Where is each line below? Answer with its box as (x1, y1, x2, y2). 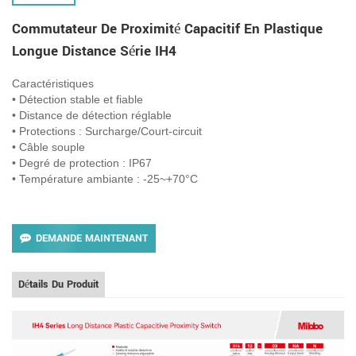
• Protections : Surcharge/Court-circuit (12, 124, 202, 137)
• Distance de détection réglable (12, 108, 172, 122)
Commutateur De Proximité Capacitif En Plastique (12, 18, 323, 39)
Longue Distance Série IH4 (12, 41, 176, 61)
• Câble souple (12, 140, 85, 153)
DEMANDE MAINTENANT (36, 230, 148, 246)
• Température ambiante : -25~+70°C (12, 172, 198, 185)
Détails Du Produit (18, 277, 99, 292)
